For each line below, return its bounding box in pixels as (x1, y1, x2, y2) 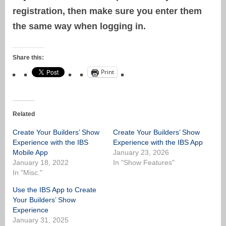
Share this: (13, 53, 44, 61)
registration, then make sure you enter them (13, 6, 202, 16)
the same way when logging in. (13, 21, 148, 31)
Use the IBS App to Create (13, 185, 96, 194)
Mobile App (13, 148, 48, 156)
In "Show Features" (113, 158, 175, 166)
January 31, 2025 (13, 215, 69, 224)
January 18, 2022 (13, 158, 69, 166)
